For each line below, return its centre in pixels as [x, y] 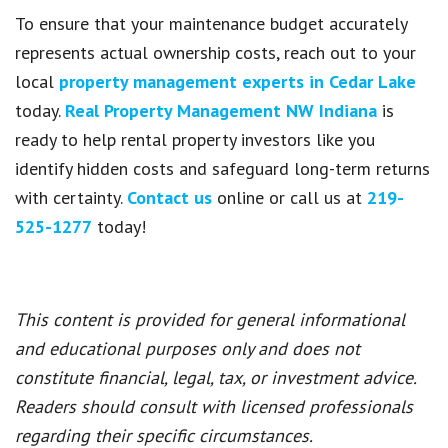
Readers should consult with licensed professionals [214, 406]
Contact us [169, 197]
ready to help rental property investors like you [195, 139]
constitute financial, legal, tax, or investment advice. [215, 377]
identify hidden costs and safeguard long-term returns [222, 168]
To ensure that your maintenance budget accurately [211, 23]
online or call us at [289, 197]
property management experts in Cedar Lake [237, 81]
